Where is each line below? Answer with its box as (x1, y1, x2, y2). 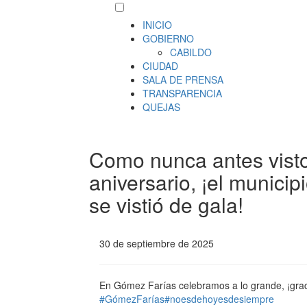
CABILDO (170, 45, 212, 59)
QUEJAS (143, 100, 181, 114)
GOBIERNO (143, 32, 195, 45)
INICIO (143, 18, 173, 32)
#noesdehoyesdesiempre (164, 292, 274, 306)
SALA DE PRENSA (143, 73, 224, 86)
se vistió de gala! (89, 190, 243, 219)
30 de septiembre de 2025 (99, 236, 214, 250)
